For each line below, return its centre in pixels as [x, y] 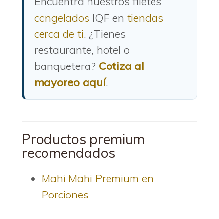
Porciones [65, 194]
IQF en [108, 17]
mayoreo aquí [70, 82]
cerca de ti [59, 33]
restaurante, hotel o [82, 50]
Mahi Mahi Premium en [98, 178]
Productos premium [83, 139]
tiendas [145, 17]
